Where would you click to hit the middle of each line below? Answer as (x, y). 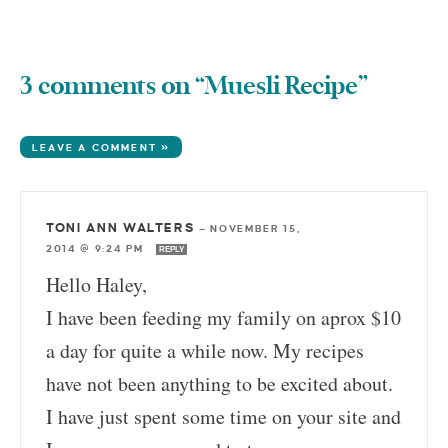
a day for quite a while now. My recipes (205, 350)
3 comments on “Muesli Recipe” (194, 86)
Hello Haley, (96, 284)
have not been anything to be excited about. (219, 383)
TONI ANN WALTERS (121, 227)
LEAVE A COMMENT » (101, 147)
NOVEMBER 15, (255, 228)
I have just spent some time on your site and (223, 416)
